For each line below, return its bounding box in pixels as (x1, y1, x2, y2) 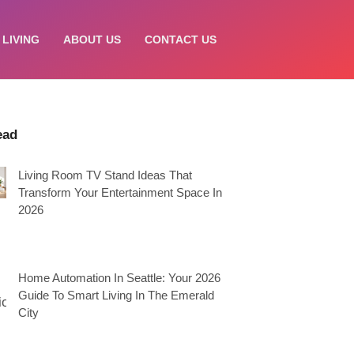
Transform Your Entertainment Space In (18, 186, 222, 199)
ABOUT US (63, 33, 121, 46)
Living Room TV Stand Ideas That (18, 168, 192, 182)
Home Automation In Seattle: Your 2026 (18, 271, 220, 284)
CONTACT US (145, 33, 217, 46)
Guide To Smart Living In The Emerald (18, 288, 214, 302)
